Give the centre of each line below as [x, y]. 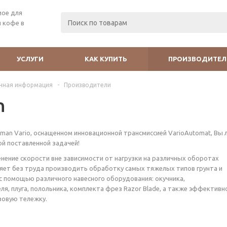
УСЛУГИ [30, 59]
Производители [87, 85]
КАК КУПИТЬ [106, 59]
